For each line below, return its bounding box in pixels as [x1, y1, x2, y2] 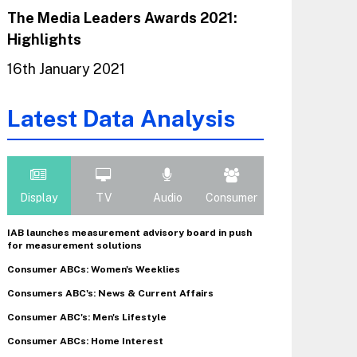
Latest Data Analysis [6, 104, 235, 133]
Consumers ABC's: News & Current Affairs [6, 288, 214, 300]
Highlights [6, 31, 81, 49]
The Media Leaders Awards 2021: [6, 10, 237, 27]
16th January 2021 [6, 61, 125, 78]
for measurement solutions [6, 240, 142, 252]
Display [20, 191, 58, 205]
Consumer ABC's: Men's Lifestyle [6, 312, 167, 324]
